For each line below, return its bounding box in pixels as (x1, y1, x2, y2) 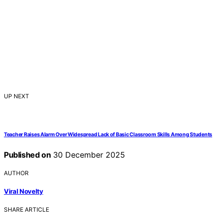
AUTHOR (4, 169, 29, 177)
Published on (4, 149, 51, 160)
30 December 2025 (51, 149, 126, 160)
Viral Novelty (4, 187, 43, 196)
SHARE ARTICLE (4, 206, 49, 214)
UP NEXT (4, 92, 29, 100)
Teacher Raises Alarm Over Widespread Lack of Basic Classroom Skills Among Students (4, 131, 213, 138)
